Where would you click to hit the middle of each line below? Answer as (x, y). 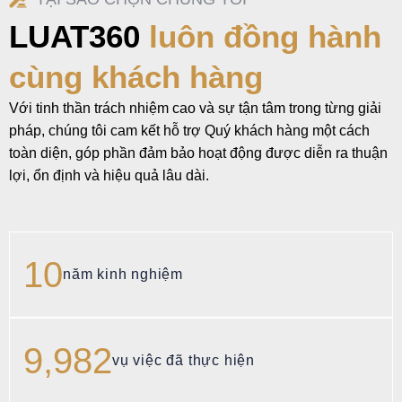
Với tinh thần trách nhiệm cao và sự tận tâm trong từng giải (195, 108)
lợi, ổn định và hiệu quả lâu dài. (109, 175)
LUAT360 (79, 36)
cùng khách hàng (136, 76)
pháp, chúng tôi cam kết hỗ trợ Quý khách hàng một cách (189, 130)
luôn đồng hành (265, 36)
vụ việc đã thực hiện (203, 361)
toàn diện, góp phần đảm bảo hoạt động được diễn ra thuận (198, 153)
